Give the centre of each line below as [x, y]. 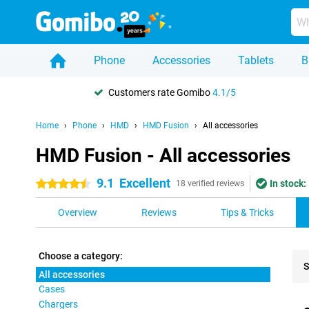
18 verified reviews [210, 183]
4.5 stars [55, 184]
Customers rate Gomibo [160, 92]
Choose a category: [81, 256]
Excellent [145, 183]
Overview [78, 212]
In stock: [288, 183]
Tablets [256, 60]
